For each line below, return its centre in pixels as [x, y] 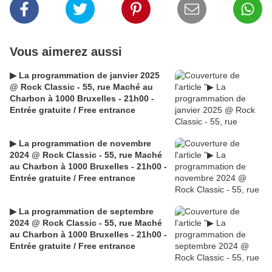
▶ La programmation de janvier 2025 [85, 76]
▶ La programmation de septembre [82, 212]
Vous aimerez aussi [66, 52]
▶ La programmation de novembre [80, 144]
